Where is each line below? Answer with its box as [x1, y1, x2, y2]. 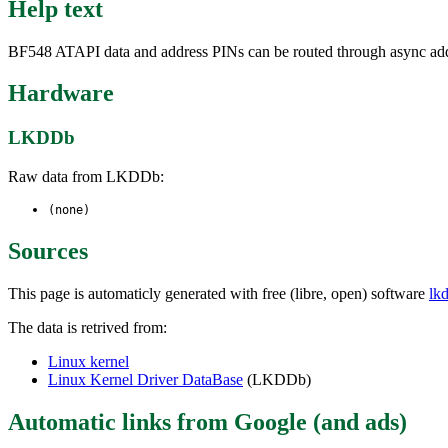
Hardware [8, 80, 114, 107]
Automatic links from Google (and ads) [8, 408, 407, 435]
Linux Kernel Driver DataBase [48, 370, 243, 388]
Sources [8, 237, 88, 264]
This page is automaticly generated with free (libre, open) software [8, 284, 429, 302]
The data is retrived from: [8, 318, 167, 336]
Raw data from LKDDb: [8, 168, 164, 186]
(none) [48, 203, 90, 218]
